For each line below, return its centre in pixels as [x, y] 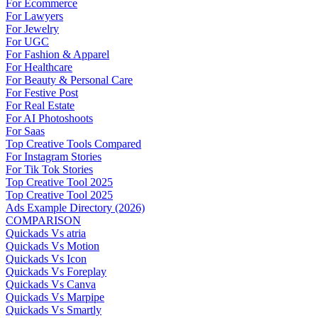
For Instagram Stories [54, 157]
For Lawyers [34, 16]
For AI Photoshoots [49, 118]
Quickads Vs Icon [46, 259]
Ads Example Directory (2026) [75, 208]
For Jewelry [32, 29]
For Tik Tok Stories [49, 169]
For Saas [25, 131]
